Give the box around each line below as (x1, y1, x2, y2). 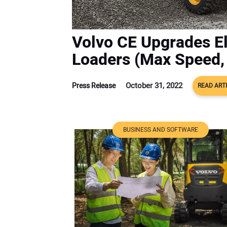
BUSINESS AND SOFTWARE (123, 125, 198, 134)
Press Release (72, 80, 116, 91)
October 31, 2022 (126, 80, 182, 91)
